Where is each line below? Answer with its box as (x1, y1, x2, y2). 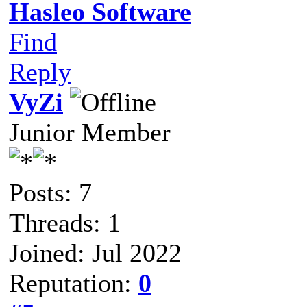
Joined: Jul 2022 (9, 238, 182, 267)
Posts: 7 (9, 177, 92, 207)
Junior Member (9, 117, 171, 147)
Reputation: (9, 268, 138, 297)
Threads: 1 (9, 208, 121, 237)
